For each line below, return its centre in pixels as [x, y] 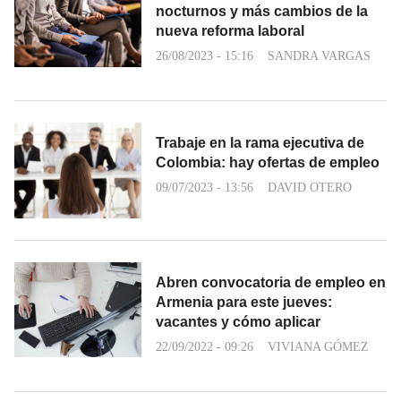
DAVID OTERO [310, 188]
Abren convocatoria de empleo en [271, 282]
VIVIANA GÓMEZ [318, 346]
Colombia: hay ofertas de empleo [268, 163]
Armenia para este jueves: [244, 302]
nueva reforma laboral [230, 31]
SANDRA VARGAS [319, 56]
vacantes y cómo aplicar [238, 321]
